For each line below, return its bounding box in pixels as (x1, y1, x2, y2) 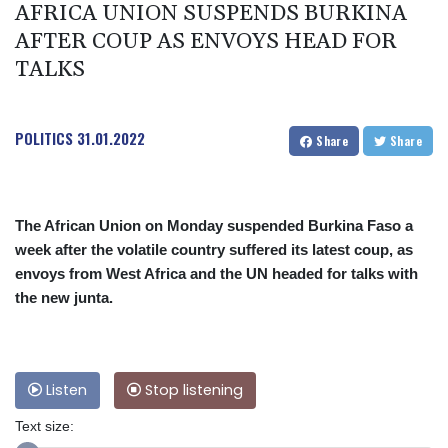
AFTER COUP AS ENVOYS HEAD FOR (15, 27, 397, 56)
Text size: (15, 417, 74, 434)
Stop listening (141, 379, 243, 400)
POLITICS (15, 126, 73, 149)
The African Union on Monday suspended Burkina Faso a (15, 216, 413, 234)
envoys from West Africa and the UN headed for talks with (15, 264, 418, 282)
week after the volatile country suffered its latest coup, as (15, 240, 413, 258)
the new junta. (15, 288, 113, 306)
